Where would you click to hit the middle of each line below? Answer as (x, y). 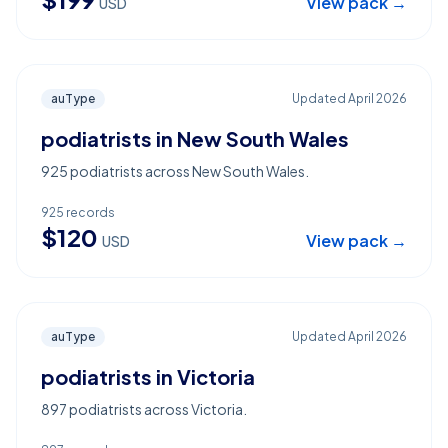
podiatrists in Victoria (148, 376)
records (89, 212)
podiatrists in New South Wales (195, 138)
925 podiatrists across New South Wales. (175, 171)
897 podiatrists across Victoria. (144, 409)
